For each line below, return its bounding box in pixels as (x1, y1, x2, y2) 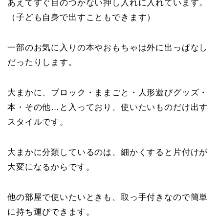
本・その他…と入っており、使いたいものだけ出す (7, 103, 208, 112)
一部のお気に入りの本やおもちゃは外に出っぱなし (7, 43, 208, 53)
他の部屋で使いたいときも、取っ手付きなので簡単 (7, 193, 208, 202)
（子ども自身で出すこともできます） (7, 13, 156, 22)
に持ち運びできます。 (7, 207, 95, 217)
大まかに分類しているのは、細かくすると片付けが (7, 148, 208, 157)
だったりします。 (7, 58, 77, 67)
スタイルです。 (7, 117, 68, 127)
